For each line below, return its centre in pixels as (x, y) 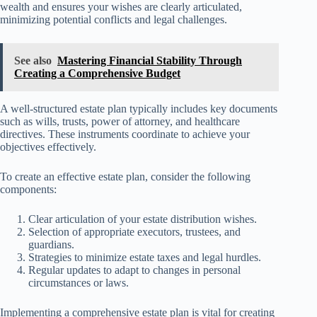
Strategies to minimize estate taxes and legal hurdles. (145, 258)
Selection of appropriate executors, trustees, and (134, 232)
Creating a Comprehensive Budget (97, 74)
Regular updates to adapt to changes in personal (134, 270)
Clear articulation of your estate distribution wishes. (143, 219)
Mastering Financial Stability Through (150, 61)
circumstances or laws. (79, 283)
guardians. (51, 245)
